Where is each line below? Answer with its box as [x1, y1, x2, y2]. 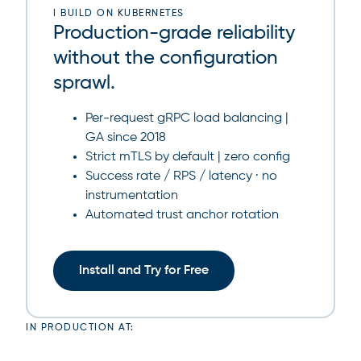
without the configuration [53, 48, 278, 68]
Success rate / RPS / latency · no [85, 170, 277, 183]
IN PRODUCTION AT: [26, 323, 135, 333]
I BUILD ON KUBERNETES [53, 9, 185, 19]
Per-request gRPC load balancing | [85, 112, 288, 125]
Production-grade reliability [53, 23, 295, 43]
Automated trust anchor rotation [85, 209, 279, 222]
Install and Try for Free [79, 264, 209, 277]
